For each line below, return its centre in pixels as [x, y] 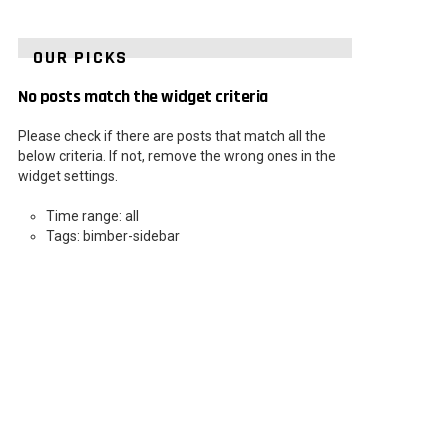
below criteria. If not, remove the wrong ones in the [177, 156]
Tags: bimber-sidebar [113, 236]
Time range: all [92, 216]
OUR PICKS [81, 58]
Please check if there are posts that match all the [172, 136]
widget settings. [68, 176]
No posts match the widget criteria [143, 97]
